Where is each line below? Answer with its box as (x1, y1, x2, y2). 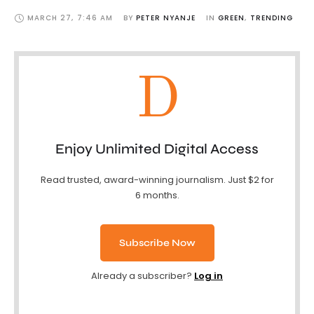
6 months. (135, 189, 179, 203)
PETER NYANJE (136, 13, 196, 24)
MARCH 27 (27, 13, 71, 24)
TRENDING (250, 13, 293, 24)
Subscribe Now (118, 237, 196, 250)
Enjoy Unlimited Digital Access (55, 140, 259, 158)
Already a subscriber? (91, 269, 194, 283)
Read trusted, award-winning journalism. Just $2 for (40, 173, 274, 187)
